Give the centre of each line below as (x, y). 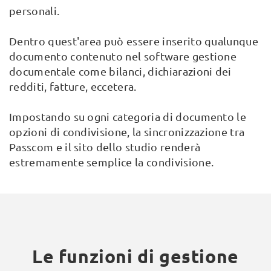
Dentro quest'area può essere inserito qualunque (134, 41)
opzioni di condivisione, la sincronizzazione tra (127, 132)
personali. (34, 11)
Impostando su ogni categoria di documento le (128, 116)
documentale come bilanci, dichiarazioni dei (120, 71)
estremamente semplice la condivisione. (112, 162)
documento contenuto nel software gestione (123, 56)
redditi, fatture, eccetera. (73, 86)
